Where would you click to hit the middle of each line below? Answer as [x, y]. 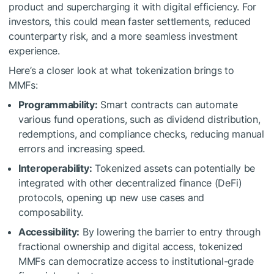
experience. [34, 50]
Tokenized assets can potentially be [174, 168]
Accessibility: [49, 231]
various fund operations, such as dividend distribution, [139, 119]
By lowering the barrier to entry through [170, 231]
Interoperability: [55, 168]
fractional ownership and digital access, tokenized [131, 246]
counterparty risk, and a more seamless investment [123, 36]
